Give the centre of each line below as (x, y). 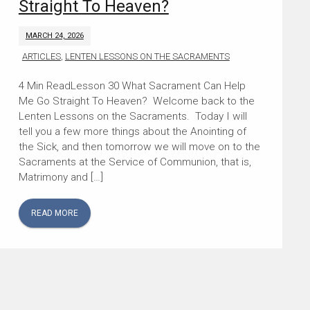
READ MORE (54, 213)
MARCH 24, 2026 (54, 35)
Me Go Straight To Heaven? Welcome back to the (136, 101)
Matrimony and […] (61, 177)
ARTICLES (41, 56)
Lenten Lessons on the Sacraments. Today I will (133, 116)
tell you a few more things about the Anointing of (132, 131)
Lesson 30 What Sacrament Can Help (158, 85)
